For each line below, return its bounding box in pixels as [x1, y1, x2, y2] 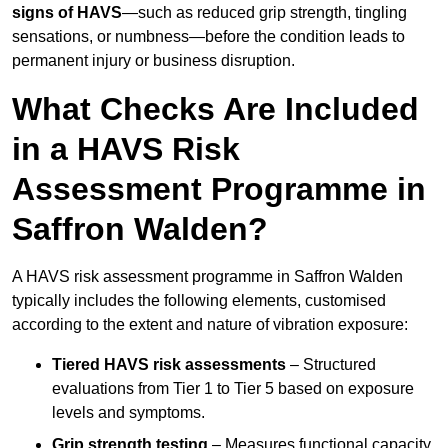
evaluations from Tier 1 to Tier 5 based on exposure [52, 380, 414, 398]
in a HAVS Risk [12, 131, 240, 168]
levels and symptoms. [52, 404, 205, 422]
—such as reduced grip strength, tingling [122, 4, 407, 22]
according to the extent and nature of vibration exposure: [12, 316, 408, 334]
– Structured [286, 356, 376, 374]
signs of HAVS [12, 4, 122, 22]
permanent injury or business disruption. [12, 52, 295, 70]
